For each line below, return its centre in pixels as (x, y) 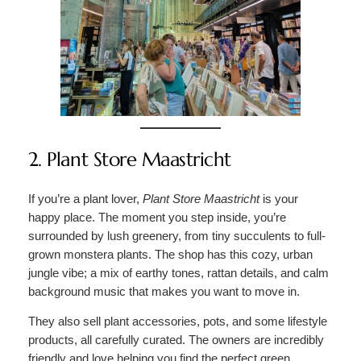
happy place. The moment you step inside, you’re (157, 217)
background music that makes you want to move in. (164, 291)
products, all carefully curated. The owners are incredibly (176, 340)
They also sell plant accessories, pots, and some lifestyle (177, 322)
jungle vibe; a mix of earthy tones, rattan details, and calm (178, 273)
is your (278, 199)
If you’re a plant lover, (85, 199)
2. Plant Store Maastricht (129, 159)
